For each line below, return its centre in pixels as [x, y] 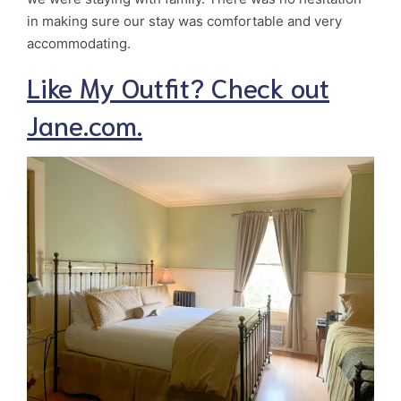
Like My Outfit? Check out [178, 86]
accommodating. [79, 43]
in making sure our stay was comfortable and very [184, 21]
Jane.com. [85, 124]
